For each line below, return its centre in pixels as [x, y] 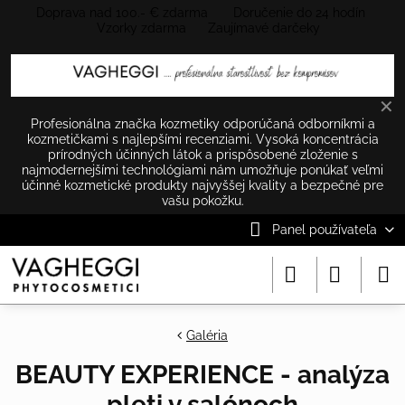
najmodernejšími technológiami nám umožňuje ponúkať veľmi [202, 170]
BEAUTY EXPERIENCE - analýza [202, 374]
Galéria [207, 335]
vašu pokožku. [202, 200]
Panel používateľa [324, 229]
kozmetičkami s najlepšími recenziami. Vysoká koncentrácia [202, 139]
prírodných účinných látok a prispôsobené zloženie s [202, 154]
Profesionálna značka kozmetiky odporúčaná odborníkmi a [202, 123]
